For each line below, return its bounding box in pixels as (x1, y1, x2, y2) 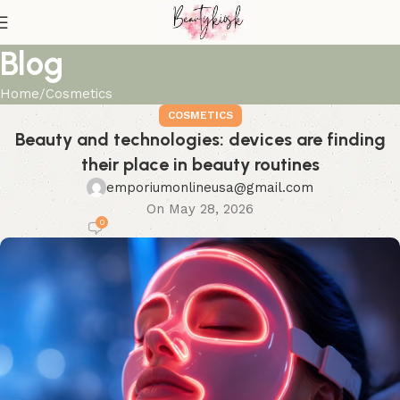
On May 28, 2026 (146, 201, 254, 217)
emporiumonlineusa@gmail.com (106, 179, 313, 196)
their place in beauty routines (80, 154, 320, 175)
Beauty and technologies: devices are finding (14, 129, 386, 150)
